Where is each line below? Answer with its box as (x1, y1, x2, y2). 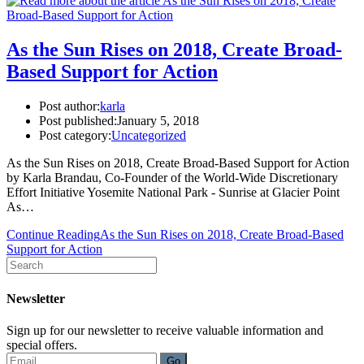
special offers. (6, 337, 77, 352)
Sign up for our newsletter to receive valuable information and (6, 323, 323, 337)
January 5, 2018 (117, 114, 199, 128)
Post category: (39, 128, 111, 143)
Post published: (39, 114, 117, 128)
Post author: (39, 99, 100, 114)
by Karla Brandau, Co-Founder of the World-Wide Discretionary (6, 171, 338, 185)
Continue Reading (6, 227, 100, 242)
